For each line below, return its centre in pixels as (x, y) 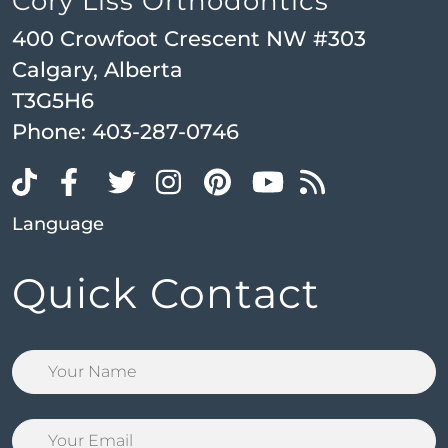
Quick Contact (166, 293)
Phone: (52, 132)
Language (58, 224)
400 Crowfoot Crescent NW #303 (189, 39)
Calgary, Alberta (97, 70)
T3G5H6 (53, 101)
